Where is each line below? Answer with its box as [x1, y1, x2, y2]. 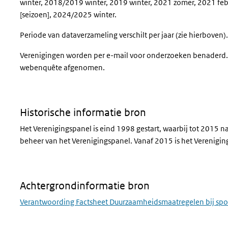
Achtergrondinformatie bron [20, 180, 150, 192]
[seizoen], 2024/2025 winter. [20, 10, 117, 19]
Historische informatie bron [20, 106, 146, 119]
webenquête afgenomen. [20, 63, 105, 72]
